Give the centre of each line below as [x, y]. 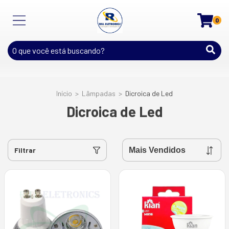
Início [64, 93]
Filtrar [25, 150]
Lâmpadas [99, 93]
